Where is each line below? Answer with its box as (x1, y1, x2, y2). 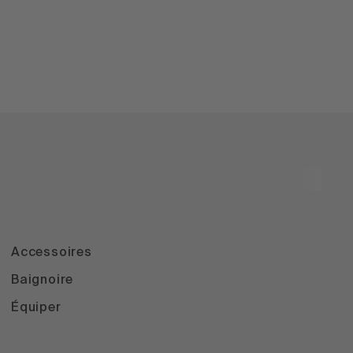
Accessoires (10, 247, 92, 260)
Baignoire (10, 274, 74, 288)
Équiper (10, 302, 61, 315)
